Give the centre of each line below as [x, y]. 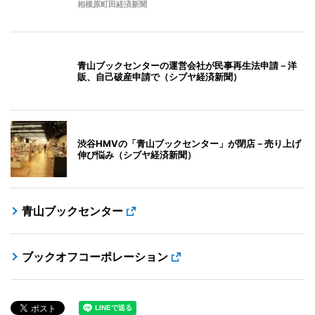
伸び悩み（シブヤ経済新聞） [137, 155]
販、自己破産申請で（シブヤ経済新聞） [160, 77]
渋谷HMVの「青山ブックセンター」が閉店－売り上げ [189, 143]
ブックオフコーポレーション [95, 257]
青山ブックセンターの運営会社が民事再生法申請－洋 [187, 65]
